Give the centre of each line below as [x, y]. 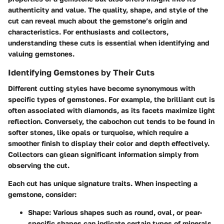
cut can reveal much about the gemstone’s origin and [98, 20]
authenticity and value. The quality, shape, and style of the [108, 9]
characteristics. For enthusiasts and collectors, [88, 31]
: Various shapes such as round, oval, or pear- [125, 212]
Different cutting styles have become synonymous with [101, 88]
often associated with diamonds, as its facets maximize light [111, 110]
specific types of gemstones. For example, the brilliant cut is [111, 99]
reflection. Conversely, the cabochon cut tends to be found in [111, 121]
